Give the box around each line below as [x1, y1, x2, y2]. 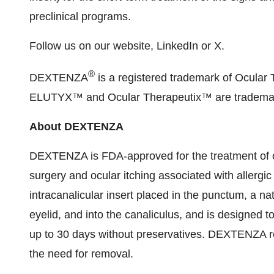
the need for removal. [29, 248, 133, 260]
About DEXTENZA [29, 120, 124, 133]
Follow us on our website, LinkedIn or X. [29, 40, 224, 52]
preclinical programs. [29, 10, 131, 23]
